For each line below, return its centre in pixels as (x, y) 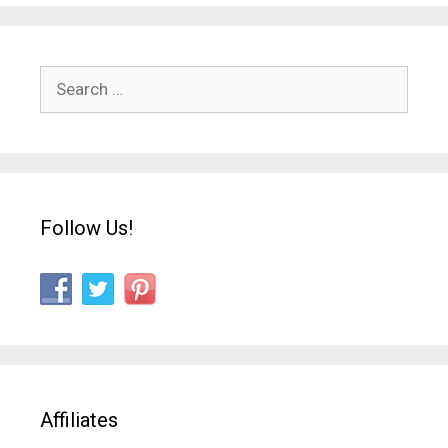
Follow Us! (86, 227)
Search (65, 78)
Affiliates (79, 419)
